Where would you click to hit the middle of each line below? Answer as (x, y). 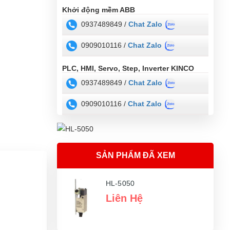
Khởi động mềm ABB (99, 9)
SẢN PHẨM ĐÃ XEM (135, 156)
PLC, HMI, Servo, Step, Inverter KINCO (128, 68)
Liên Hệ (124, 198)
